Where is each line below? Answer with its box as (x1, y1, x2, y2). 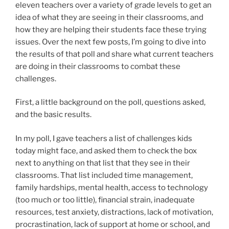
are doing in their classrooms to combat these (15, 61, 180, 71)
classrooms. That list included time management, (15, 170, 193, 180)
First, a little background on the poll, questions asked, (15, 98, 205, 107)
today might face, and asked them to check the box (15, 146, 197, 155)
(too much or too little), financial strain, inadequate (15, 195, 195, 204)
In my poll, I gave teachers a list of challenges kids (15, 133, 192, 143)
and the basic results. (15, 110, 91, 120)
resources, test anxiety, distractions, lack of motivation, (15, 207, 213, 217)
